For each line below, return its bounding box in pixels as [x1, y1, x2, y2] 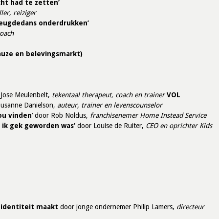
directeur [176, 203, 204, 211]
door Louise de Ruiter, [75, 122, 146, 130]
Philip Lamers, [133, 203, 176, 211]
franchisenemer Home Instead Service [90, 111, 206, 119]
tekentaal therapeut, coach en [52, 91, 144, 99]
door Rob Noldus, [33, 111, 90, 119]
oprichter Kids [167, 122, 212, 130]
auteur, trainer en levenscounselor [57, 101, 162, 109]
